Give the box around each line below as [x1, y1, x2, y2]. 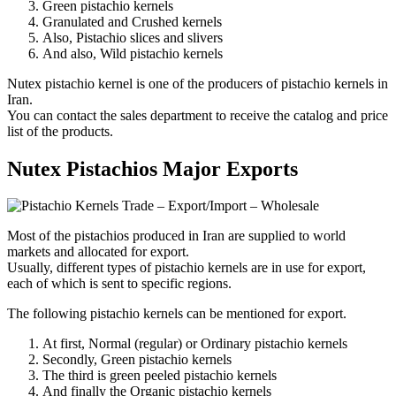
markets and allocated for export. [7, 244, 189, 260]
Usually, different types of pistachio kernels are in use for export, [7, 260, 366, 276]
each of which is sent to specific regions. [7, 276, 232, 292]
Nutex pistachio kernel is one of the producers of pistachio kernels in [7, 75, 388, 91]
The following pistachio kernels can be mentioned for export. [7, 306, 346, 322]
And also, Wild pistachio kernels [42, 45, 223, 61]
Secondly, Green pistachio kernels [42, 352, 232, 368]
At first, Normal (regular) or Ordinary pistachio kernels [42, 336, 347, 352]
